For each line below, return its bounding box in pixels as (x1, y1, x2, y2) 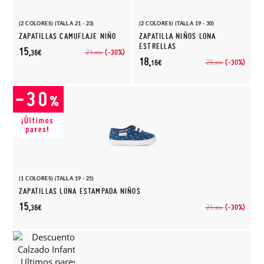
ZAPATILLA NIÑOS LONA (139, 31, 216, 41)
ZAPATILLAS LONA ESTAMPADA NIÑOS (19, 186, 141, 196)
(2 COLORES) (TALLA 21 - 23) (19, 20, 94, 27)
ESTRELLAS (139, 41, 176, 51)
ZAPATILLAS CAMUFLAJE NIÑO (19, 31, 117, 41)
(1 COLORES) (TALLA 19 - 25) (19, 175, 94, 181)
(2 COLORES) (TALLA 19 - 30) (139, 20, 214, 27)
